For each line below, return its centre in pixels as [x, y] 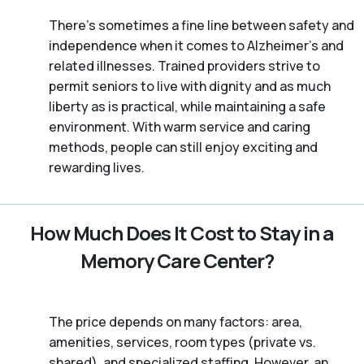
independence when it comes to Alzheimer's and [196, 45]
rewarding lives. [97, 167]
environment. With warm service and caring [180, 126]
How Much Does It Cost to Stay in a [182, 232]
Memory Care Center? [177, 260]
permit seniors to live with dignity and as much [190, 86]
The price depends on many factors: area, [175, 321]
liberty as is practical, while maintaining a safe [187, 106]
